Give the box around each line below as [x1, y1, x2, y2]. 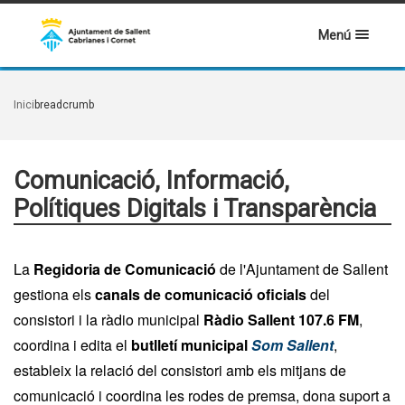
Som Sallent [251, 334, 334, 355]
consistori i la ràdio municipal [14, 309, 203, 330]
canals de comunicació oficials [95, 284, 306, 305]
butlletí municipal [131, 334, 251, 355]
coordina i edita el [14, 334, 131, 355]
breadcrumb [34, 99, 94, 111]
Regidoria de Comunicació [33, 259, 216, 279]
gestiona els [14, 284, 95, 305]
